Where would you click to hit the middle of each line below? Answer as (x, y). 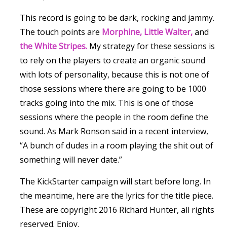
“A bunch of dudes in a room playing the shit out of (117, 145)
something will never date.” (71, 160)
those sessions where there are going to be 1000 (113, 89)
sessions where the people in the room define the (114, 117)
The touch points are (61, 32)
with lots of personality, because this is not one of (115, 74)
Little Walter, (168, 32)
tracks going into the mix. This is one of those (107, 103)
